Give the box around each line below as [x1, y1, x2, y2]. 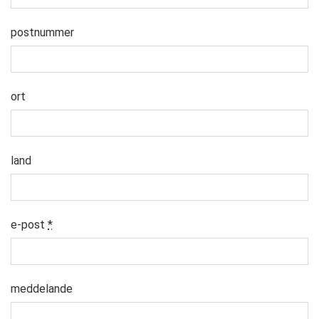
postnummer [11, 26, 74, 39]
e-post [11, 218, 48, 231]
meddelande [11, 282, 73, 296]
